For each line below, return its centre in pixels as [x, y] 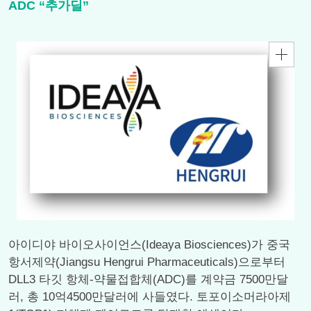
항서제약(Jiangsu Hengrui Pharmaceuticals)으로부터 [147, 262]
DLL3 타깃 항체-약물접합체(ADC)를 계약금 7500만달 [148, 279]
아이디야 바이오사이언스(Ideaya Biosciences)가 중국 [149, 245]
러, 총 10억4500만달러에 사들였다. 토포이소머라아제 [150, 297]
